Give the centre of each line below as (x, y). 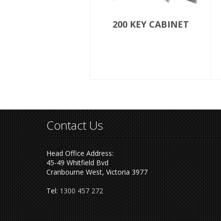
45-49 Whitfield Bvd (77, 163)
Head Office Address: (80, 153)
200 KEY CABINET (150, 24)
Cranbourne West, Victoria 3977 (97, 172)
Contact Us (74, 125)
